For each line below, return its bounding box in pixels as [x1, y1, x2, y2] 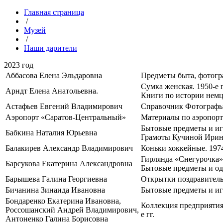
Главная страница [24, 8, 84, 16]
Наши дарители [24, 44, 77, 52]
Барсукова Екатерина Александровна [5, 159, 132, 168]
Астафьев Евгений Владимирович [5, 102, 122, 111]
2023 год [4, 61, 33, 69]
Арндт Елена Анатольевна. [5, 87, 98, 95]
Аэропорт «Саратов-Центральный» [5, 113, 126, 121]
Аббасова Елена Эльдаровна [5, 71, 102, 80]
